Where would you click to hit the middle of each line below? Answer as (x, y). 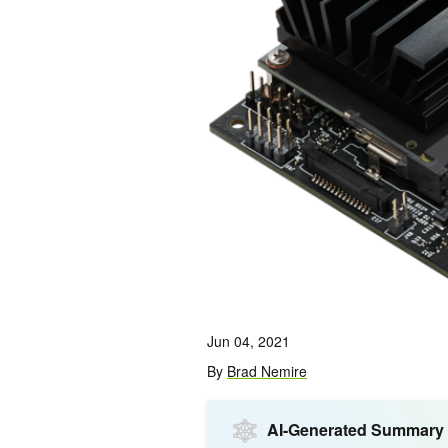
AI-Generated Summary (355, 430)
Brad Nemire (267, 371)
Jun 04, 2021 (248, 341)
